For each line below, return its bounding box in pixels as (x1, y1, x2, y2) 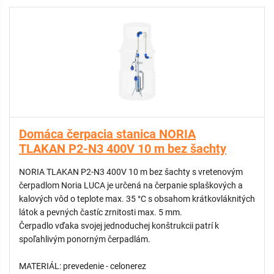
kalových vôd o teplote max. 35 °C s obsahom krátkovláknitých (19, 194, 255, 204)
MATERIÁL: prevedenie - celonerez (63, 261, 146, 271)
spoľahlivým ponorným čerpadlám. (19, 234, 152, 244)
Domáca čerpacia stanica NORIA (19, 127, 196, 141)
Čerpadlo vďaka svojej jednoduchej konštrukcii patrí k (19, 221, 219, 231)
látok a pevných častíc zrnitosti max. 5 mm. (19, 207, 184, 217)
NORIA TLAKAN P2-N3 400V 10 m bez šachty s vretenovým (19, 167, 243, 177)
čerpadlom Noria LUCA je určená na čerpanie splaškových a (19, 180, 243, 190)
